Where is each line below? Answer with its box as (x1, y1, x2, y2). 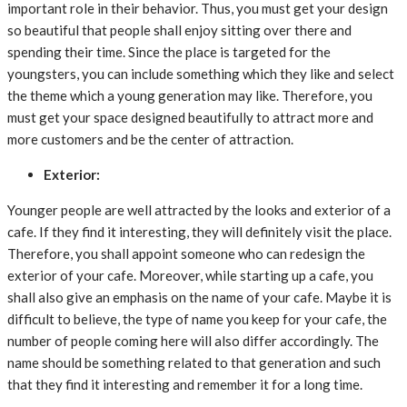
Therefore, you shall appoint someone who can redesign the (7, 245, 365, 263)
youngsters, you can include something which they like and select (7, 65, 394, 83)
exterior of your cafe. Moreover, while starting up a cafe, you (7, 267, 373, 284)
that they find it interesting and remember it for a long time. (7, 376, 362, 393)
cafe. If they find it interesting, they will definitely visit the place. (7, 223, 392, 241)
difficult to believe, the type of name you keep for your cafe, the (7, 311, 387, 328)
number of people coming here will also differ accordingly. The (7, 333, 379, 350)
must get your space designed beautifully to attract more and (7, 109, 373, 126)
